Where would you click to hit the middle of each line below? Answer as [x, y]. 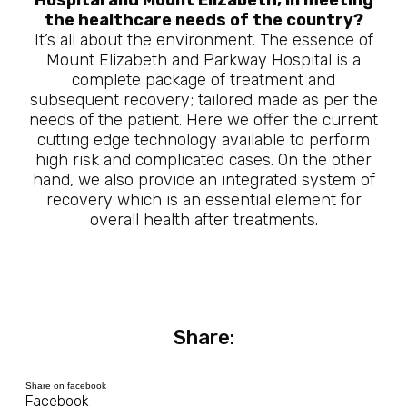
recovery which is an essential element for [203, 200]
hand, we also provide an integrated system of [203, 180]
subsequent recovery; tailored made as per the [203, 100]
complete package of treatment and [203, 80]
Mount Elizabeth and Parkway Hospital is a [203, 60]
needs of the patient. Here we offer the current [203, 120]
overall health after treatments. [203, 220]
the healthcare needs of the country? [203, 20]
